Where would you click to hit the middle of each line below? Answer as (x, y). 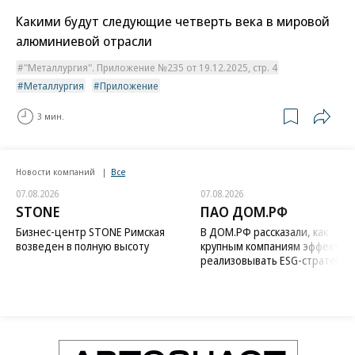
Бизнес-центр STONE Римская (90, 231)
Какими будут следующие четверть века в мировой (173, 21)
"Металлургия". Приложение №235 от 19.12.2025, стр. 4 (151, 67)
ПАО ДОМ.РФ (244, 211)
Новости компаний (57, 171)
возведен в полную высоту (82, 246)
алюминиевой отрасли (84, 40)
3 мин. (51, 116)
